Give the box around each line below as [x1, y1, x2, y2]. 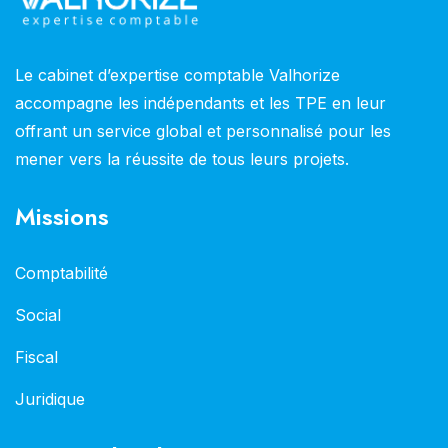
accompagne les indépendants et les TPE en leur [15, 92, 386, 113]
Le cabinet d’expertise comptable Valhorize [15, 64, 340, 85]
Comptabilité [15, 262, 108, 283]
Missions [15, 198, 109, 234]
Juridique [15, 388, 85, 409]
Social [15, 304, 61, 325]
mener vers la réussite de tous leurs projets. [15, 148, 349, 169]
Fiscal [15, 346, 58, 367]
